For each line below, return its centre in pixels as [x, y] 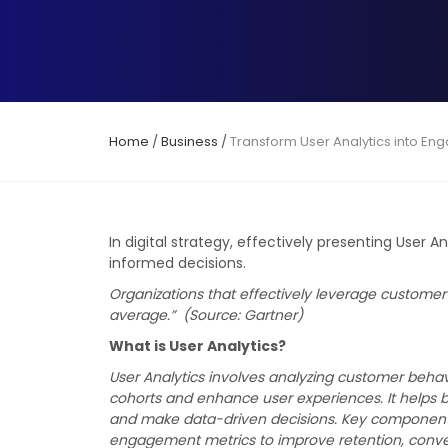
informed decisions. [178, 263]
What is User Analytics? [198, 346]
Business [190, 141]
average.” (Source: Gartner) [208, 315]
